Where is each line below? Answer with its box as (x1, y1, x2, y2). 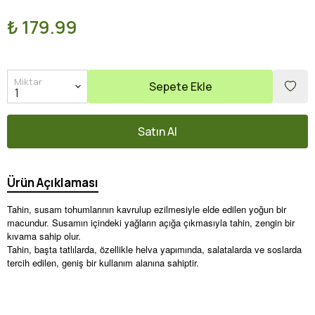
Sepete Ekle (148, 79, 212, 94)
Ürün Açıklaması (7, 174, 98, 191)
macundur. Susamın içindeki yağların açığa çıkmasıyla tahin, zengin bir (7, 216, 295, 229)
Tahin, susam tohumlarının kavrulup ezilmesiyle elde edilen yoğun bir (7, 202, 286, 216)
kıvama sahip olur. (7, 229, 81, 243)
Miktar (14, 75, 42, 88)
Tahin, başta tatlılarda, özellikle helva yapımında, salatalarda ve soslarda (7, 243, 302, 256)
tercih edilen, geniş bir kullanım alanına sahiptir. (7, 256, 199, 269)
